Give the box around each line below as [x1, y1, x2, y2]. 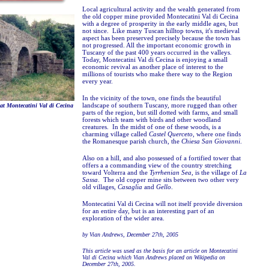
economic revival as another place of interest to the [82, 63, 223, 70]
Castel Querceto [148, 130, 193, 138]
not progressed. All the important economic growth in [82, 41, 231, 49]
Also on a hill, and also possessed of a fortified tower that [82, 154, 241, 162]
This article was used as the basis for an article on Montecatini [82, 247, 238, 254]
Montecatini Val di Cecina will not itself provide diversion [82, 200, 243, 207]
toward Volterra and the [82, 169, 150, 176]
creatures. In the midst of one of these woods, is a [82, 123, 223, 130]
